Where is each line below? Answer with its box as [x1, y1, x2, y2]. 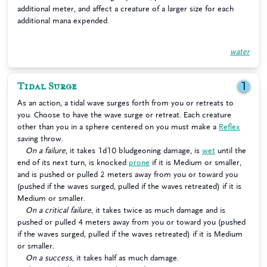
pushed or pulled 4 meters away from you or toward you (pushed [17, 218, 246, 226]
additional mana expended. [17, 17, 109, 24]
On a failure [26, 147, 66, 154]
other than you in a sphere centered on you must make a [17, 123, 219, 131]
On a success [26, 254, 72, 262]
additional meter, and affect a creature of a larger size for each [17, 5, 234, 13]
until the [215, 147, 246, 154]
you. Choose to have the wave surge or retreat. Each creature [17, 111, 231, 119]
